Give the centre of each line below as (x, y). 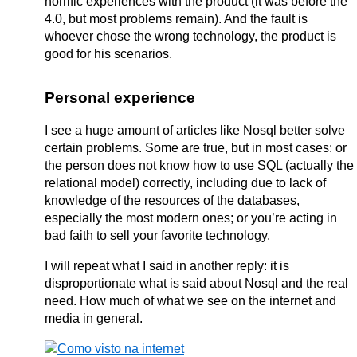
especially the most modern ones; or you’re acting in (191, 218)
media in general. (94, 319)
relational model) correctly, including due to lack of (185, 183)
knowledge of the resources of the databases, (172, 201)
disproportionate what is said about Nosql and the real (196, 284)
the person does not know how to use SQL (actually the (199, 166)
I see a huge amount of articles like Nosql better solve (195, 131)
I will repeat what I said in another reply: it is (167, 266)
